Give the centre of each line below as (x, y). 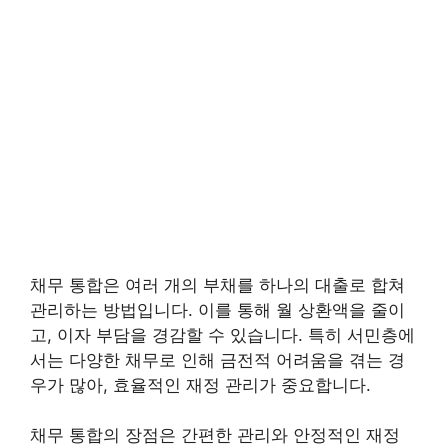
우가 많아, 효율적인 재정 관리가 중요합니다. (200, 384)
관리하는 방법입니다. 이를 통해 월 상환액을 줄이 (217, 309)
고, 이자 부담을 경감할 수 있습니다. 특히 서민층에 (222, 334)
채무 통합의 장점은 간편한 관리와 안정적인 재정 (215, 435)
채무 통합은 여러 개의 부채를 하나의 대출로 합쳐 (217, 284)
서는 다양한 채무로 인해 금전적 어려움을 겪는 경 (217, 359)
